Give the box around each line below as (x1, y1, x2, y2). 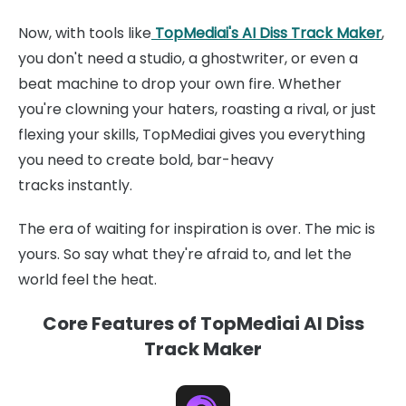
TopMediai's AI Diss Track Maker (151, 22, 382, 43)
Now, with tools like (18, 22, 151, 43)
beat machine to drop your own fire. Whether (18, 72, 342, 94)
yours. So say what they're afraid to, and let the (18, 243, 352, 265)
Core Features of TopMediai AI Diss (42, 310, 364, 336)
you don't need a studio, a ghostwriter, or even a (18, 47, 358, 69)
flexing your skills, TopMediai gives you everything (18, 123, 365, 145)
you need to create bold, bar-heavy (18, 149, 274, 170)
